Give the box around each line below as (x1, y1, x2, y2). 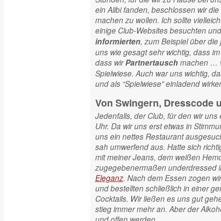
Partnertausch (125, 57, 178, 68)
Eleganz (95, 172, 123, 183)
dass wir (95, 57, 125, 68)
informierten (95, 36, 141, 47)
